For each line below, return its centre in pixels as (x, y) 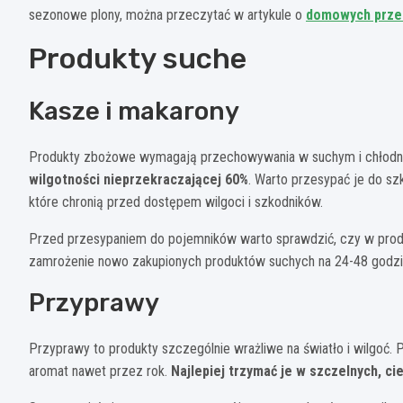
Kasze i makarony (134, 111)
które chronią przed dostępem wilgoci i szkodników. (176, 201)
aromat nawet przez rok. (100, 371)
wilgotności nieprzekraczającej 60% (139, 179)
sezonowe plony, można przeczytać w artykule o (167, 14)
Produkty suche (138, 58)
